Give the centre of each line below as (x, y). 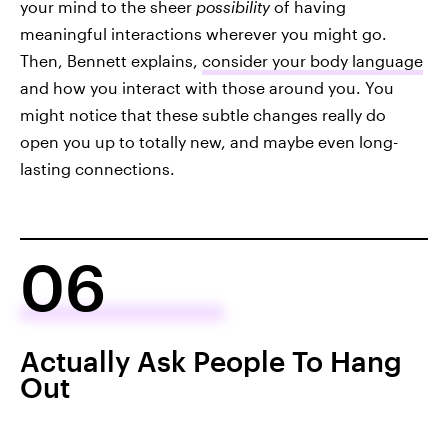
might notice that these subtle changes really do (203, 114)
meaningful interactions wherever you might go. (203, 33)
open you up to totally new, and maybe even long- (209, 141)
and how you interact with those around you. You (207, 87)
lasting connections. (97, 168)
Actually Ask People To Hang (211, 360)
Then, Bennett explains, (111, 60)
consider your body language (312, 60)
